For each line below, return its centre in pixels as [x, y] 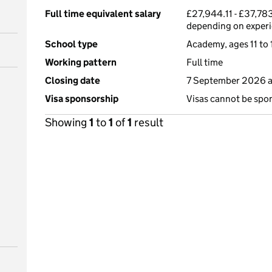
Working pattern [81, 62]
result [148, 122]
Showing [67, 122]
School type [71, 44]
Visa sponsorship [82, 99]
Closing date [73, 80]
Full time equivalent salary [103, 14]
